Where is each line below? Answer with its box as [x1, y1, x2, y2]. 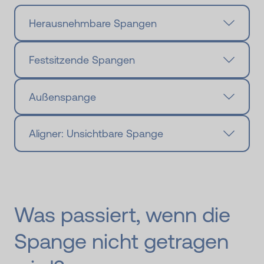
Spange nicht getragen [14, 229, 229, 253]
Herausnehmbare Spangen [28, 16, 157, 29]
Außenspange [28, 90, 96, 103]
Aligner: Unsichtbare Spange [28, 127, 163, 140]
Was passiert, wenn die [14, 202, 230, 227]
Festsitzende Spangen [28, 54, 135, 67]
